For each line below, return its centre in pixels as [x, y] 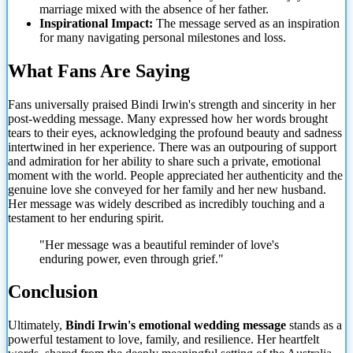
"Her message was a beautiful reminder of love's [159, 244]
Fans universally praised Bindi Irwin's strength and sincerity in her [172, 104]
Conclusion [53, 292]
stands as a [314, 325]
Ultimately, [37, 325]
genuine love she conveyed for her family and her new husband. [167, 189]
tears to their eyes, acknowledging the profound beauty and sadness [175, 132]
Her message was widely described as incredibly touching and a [166, 203]
